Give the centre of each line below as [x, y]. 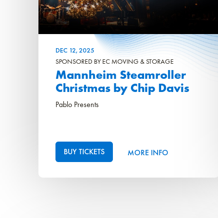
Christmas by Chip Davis [123, 88]
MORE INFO [148, 152]
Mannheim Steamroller [121, 75]
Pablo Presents [77, 105]
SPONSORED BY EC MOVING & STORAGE [115, 62]
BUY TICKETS [84, 152]
